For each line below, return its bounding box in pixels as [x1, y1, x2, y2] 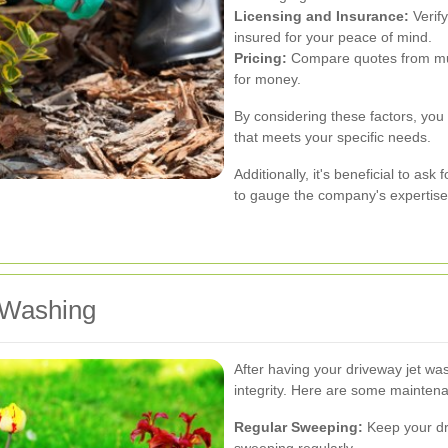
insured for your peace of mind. [234, 29, 432, 46]
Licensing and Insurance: [234, 8, 409, 25]
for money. [234, 71, 301, 88]
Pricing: [234, 50, 287, 67]
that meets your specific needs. [234, 129, 431, 146]
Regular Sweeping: [234, 419, 363, 436]
